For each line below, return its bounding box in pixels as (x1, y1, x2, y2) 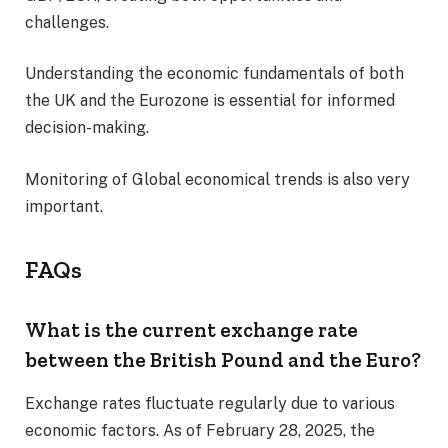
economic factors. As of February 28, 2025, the (25, 421, 375, 441)
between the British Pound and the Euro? (25, 347, 421, 372)
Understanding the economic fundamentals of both (25, 64, 404, 84)
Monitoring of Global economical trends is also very (25, 169, 410, 189)
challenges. (25, 12, 109, 32)
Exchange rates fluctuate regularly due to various (25, 394, 395, 414)
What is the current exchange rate (25, 317, 358, 342)
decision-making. (25, 118, 149, 138)
